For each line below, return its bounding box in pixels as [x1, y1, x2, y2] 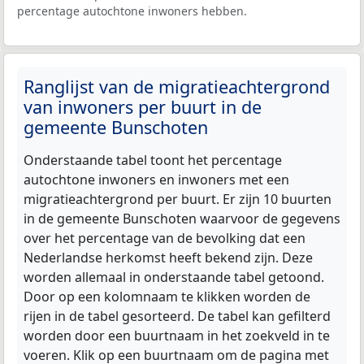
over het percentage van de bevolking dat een [24, 229, 305, 248]
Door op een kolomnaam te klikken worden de [24, 288, 310, 306]
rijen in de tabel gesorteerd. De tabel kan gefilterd [24, 307, 331, 326]
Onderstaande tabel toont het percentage [24, 151, 282, 170]
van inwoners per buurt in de [24, 95, 262, 119]
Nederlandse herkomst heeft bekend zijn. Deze [24, 249, 313, 267]
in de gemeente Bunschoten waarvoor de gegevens [24, 210, 340, 228]
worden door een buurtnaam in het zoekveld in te [24, 327, 330, 345]
